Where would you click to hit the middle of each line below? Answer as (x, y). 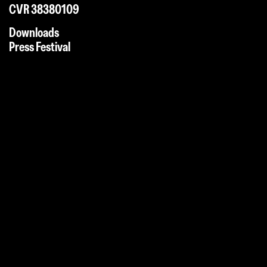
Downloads (34, 32)
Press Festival (40, 46)
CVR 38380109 (44, 10)
